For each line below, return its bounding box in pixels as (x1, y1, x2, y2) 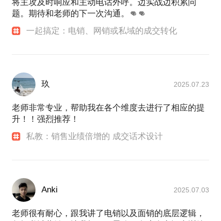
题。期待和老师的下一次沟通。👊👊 (12, 8, 146, 18)
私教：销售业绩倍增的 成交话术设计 (26, 132, 163, 142)
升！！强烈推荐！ (12, 114, 79, 124)
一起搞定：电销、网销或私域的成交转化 (26, 26, 178, 36)
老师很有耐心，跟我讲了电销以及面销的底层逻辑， (12, 209, 205, 219)
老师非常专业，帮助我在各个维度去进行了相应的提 (12, 103, 205, 113)
